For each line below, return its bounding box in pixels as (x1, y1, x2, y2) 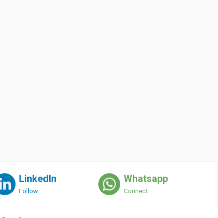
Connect (123, 186, 148, 195)
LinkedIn (18, 172, 56, 184)
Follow (18, 186, 38, 195)
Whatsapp (123, 172, 168, 184)
